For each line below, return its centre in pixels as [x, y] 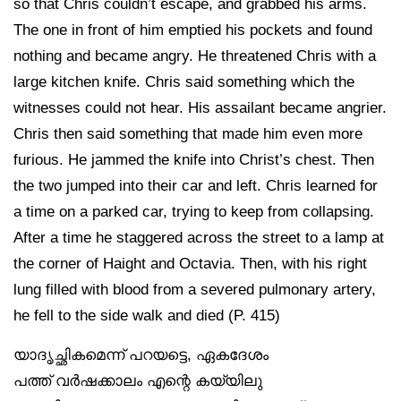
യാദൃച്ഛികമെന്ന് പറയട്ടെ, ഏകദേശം [141, 354]
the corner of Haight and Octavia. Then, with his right [190, 263]
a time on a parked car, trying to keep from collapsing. [194, 211]
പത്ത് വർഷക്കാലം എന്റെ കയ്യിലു [138, 380]
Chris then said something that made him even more [188, 133]
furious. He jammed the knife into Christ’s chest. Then [194, 159]
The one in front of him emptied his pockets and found [193, 29]
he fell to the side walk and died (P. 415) [147, 315]
